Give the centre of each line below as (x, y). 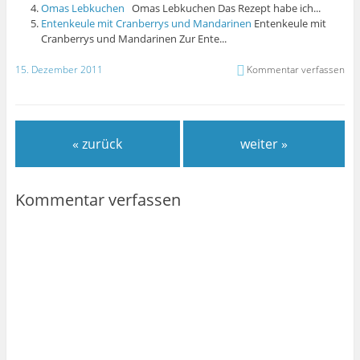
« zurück (98, 144)
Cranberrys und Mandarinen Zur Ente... (134, 38)
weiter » (264, 144)
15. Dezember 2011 (59, 69)
